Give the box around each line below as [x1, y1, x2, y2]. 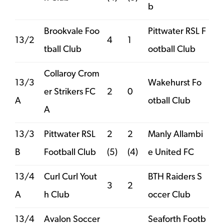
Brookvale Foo [44, 26, 99, 36]
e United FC [148, 147, 194, 157]
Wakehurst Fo [148, 78, 201, 88]
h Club [44, 190, 69, 200]
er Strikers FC [44, 87, 95, 97]
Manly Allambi [148, 129, 203, 139]
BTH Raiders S [148, 172, 202, 182]
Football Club [44, 147, 96, 157]
